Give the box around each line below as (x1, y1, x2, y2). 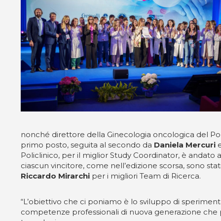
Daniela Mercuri (154, 140, 216, 149)
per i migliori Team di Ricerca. (90, 171, 201, 181)
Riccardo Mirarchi (21, 171, 90, 181)
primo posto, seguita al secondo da (21, 140, 154, 149)
